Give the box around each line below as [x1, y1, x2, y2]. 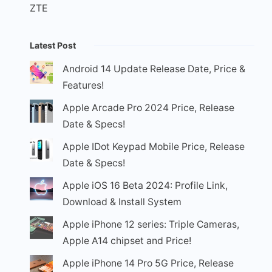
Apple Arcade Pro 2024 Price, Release [62, 102, 234, 114]
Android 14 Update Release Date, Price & [62, 63, 245, 75]
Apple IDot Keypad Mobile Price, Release [62, 141, 245, 153]
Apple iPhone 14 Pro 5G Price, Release [62, 257, 234, 270]
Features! [62, 80, 104, 92]
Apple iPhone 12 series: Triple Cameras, [62, 219, 239, 231]
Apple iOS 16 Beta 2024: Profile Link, [62, 180, 228, 192]
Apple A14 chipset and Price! [62, 235, 191, 247]
